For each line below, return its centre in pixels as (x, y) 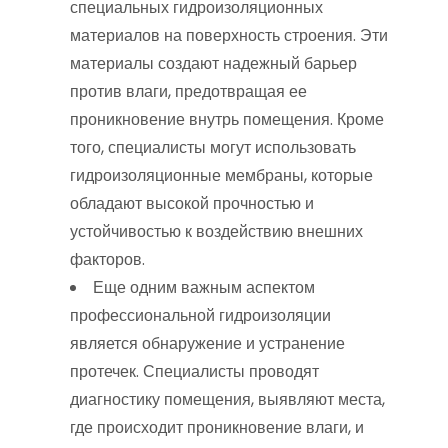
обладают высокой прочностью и (192, 203)
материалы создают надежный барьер (213, 63)
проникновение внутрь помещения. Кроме (227, 119)
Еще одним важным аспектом (204, 287)
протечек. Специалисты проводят (194, 371)
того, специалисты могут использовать (213, 147)
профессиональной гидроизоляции (200, 315)
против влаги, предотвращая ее (188, 91)
